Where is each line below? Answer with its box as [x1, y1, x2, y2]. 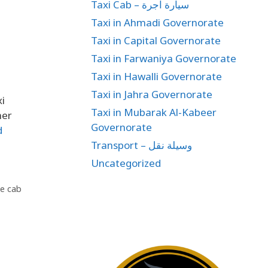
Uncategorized [91, 156, 161, 170]
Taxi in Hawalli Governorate [91, 69, 222, 83]
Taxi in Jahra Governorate [91, 87, 212, 101]
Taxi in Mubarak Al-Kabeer [91, 105, 217, 119]
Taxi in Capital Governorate [91, 33, 221, 47]
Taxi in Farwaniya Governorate [91, 51, 236, 65]
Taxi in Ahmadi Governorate [91, 16, 224, 29]
